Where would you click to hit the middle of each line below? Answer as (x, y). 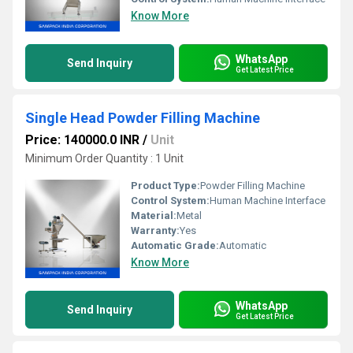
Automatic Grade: (175, 245)
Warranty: (155, 230)
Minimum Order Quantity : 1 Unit (104, 158)
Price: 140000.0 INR (82, 140)
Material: (154, 216)
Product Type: (165, 186)
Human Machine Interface (268, 201)
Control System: (170, 201)
